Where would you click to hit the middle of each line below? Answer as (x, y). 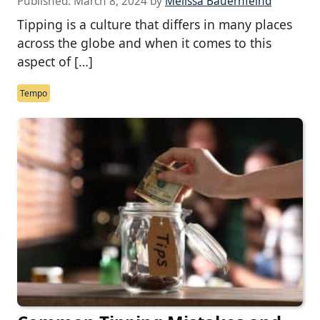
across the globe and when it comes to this (144, 42)
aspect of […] (55, 61)
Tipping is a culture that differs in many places (155, 24)
